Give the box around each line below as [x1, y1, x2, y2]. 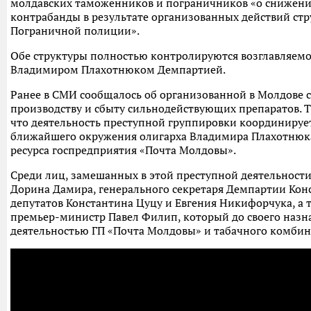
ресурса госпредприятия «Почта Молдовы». [10, 143, 236, 157]
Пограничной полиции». [10, 24, 140, 37]
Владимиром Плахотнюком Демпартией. [10, 62, 226, 76]
